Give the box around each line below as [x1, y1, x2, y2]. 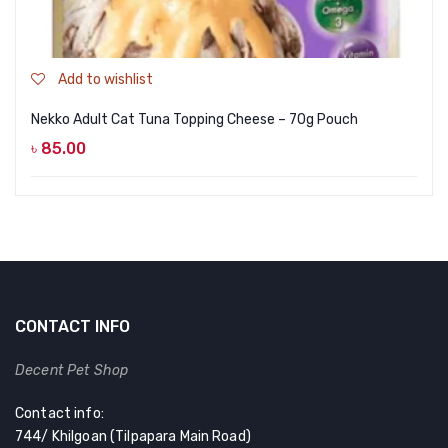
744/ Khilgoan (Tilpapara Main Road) [15, 428, 251, 446]
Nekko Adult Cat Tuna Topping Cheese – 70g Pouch [31, 111, 358, 129]
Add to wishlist [58, 71, 153, 89]
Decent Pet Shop [15, 362, 129, 380]
